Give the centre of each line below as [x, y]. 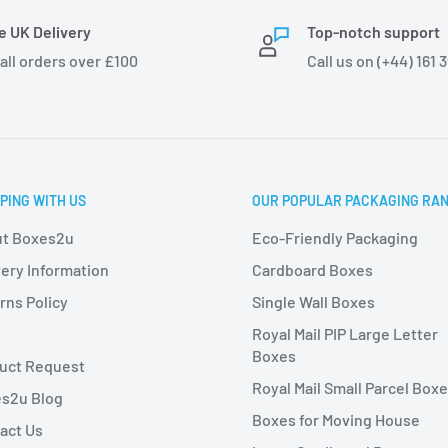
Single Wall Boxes [314, 302]
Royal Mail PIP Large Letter [345, 334]
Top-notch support [373, 32]
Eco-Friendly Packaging [335, 238]
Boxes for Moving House [336, 420]
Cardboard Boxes [313, 270]
